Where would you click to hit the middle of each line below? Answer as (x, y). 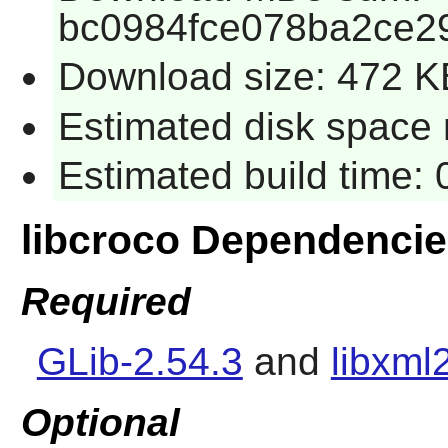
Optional (100, 423)
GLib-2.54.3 (139, 361)
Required (105, 301)
